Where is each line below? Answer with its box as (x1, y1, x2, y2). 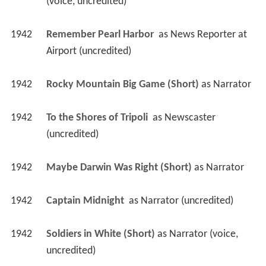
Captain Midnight (46, 199, 126, 211)
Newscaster (164, 116, 216, 128)
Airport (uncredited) (46, 49, 131, 61)
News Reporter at (170, 33, 247, 45)
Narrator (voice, (169, 232, 238, 244)
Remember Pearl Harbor (46, 33, 156, 45)
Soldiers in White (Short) (46, 232, 155, 244)
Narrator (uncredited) (140, 199, 233, 211)
